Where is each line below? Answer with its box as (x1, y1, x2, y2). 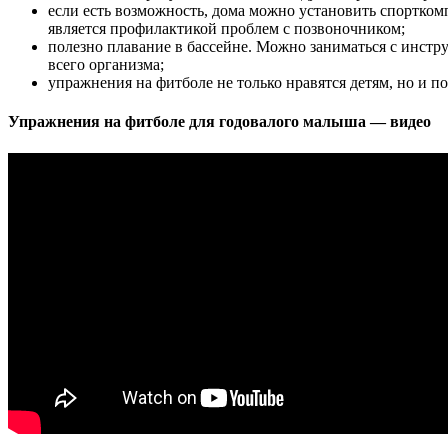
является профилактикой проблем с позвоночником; (48, 20, 405, 38)
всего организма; (48, 56, 164, 74)
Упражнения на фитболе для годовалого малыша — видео (8, 113, 431, 131)
